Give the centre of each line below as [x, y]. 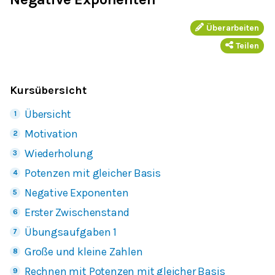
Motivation [52, 134]
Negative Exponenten [77, 192]
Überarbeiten [233, 28]
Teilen [247, 45]
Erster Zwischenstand [77, 212]
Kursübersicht [48, 90]
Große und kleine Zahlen [84, 251]
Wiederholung [59, 153]
